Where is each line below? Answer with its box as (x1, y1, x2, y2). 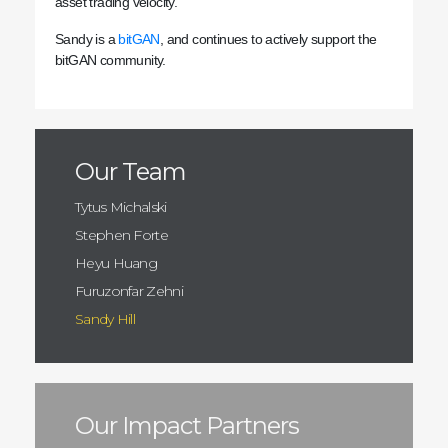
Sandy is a (55, 30, 119, 47)
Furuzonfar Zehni (75, 281, 183, 300)
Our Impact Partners (75, 410, 299, 440)
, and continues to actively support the (159, 30, 377, 47)
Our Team (75, 156, 186, 186)
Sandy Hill (75, 309, 135, 328)
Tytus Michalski (75, 197, 167, 216)
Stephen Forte (75, 225, 168, 244)
